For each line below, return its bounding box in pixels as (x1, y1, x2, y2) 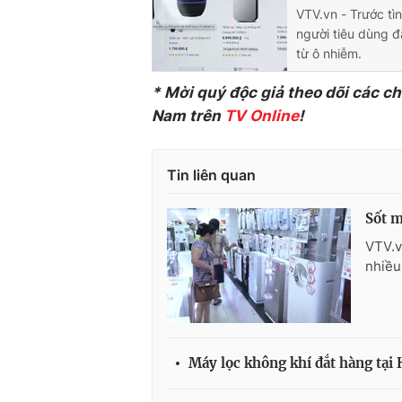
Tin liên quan (167, 166, 256, 184)
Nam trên (152, 107, 224, 125)
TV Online (224, 107, 299, 125)
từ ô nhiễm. (296, 46, 362, 61)
